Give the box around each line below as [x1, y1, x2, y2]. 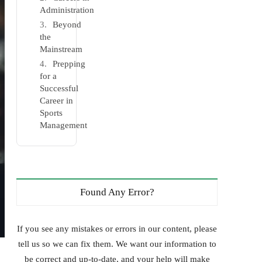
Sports [40, 108, 63, 118]
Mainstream [40, 44, 83, 54]
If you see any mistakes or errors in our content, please [17, 224, 218, 233]
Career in [40, 96, 74, 105]
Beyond [53, 20, 82, 29]
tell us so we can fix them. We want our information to [18, 239, 216, 249]
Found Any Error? [80, 187, 154, 198]
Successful [40, 84, 79, 93]
